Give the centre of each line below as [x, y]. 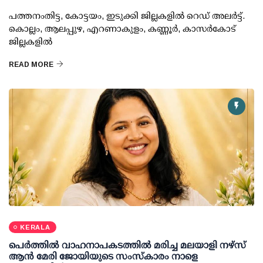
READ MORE [31, 65]
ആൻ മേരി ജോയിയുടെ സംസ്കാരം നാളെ [103, 257]
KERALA [35, 227]
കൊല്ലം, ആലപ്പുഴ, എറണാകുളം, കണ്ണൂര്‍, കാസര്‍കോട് [122, 29]
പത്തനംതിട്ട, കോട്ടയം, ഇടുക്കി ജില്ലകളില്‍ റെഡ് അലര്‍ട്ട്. [127, 16]
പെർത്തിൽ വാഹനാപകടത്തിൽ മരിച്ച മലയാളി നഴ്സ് [127, 245]
